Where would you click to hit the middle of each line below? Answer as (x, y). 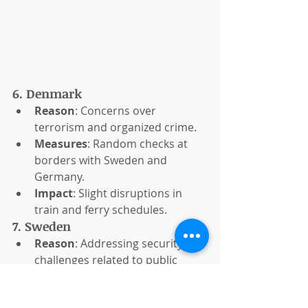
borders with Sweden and (102, 161)
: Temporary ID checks (146, 293)
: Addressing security (130, 244)
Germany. (59, 177)
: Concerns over (117, 111)
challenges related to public (107, 260)
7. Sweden (42, 227)
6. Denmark (47, 94)
